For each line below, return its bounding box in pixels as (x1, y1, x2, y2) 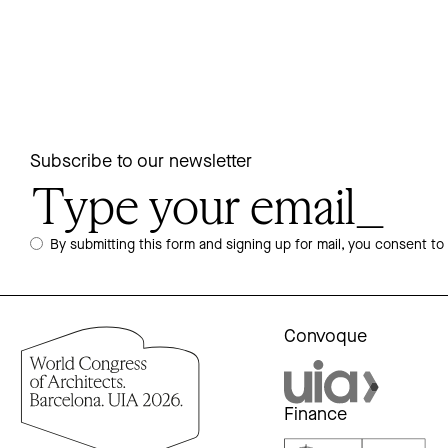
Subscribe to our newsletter (30, 153, 252, 173)
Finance (284, 406, 348, 426)
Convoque (284, 328, 368, 348)
